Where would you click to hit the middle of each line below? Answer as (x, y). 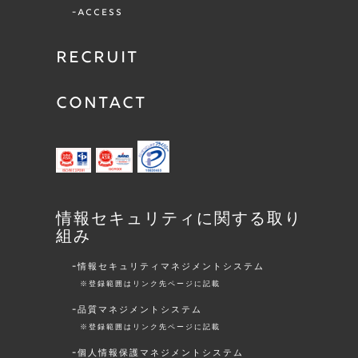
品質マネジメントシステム (140, 310)
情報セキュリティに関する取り (179, 220)
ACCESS (100, 13)
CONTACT (101, 104)
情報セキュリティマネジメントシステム (171, 267)
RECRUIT (97, 59)
